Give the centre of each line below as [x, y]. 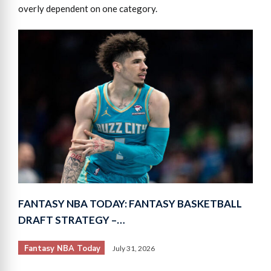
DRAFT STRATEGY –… [71, 220]
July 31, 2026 [134, 249]
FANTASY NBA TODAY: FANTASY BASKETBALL [130, 204]
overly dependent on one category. [88, 8]
